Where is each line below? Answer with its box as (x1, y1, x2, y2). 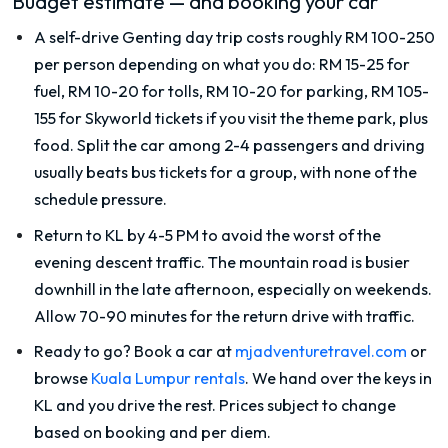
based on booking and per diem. (34, 421, 271, 442)
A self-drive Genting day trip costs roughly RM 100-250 (34, 27, 435, 48)
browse (34, 367, 91, 388)
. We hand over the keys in (245, 367, 432, 388)
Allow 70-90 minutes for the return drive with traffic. (34, 305, 415, 326)
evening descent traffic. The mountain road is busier (34, 251, 410, 272)
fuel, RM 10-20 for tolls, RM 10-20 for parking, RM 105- (34, 81, 429, 102)
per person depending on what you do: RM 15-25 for (34, 54, 410, 75)
